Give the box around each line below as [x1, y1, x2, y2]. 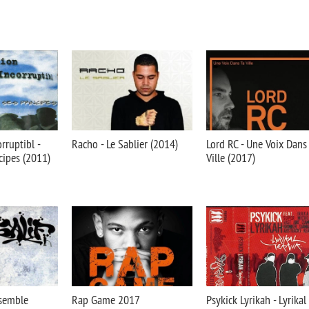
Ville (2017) [206, 150, 255, 166]
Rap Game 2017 [72, 292, 140, 308]
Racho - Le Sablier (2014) [72, 136, 178, 152]
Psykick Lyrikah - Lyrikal [206, 292, 306, 308]
